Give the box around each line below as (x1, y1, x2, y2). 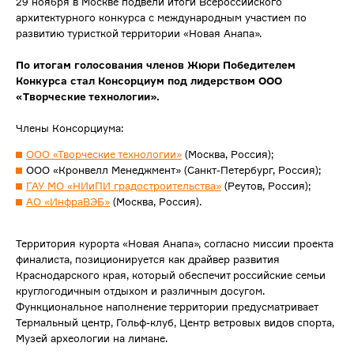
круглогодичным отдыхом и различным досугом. (16, 284, 265, 298)
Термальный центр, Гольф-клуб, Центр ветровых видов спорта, (16, 316, 334, 330)
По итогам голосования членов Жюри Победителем (16, 58, 296, 72)
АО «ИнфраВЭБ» (26, 195, 110, 209)
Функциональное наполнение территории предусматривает (16, 300, 318, 314)
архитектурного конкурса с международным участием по (16, 11, 307, 24)
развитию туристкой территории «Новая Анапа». (16, 27, 262, 40)
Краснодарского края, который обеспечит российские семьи (16, 269, 326, 282)
